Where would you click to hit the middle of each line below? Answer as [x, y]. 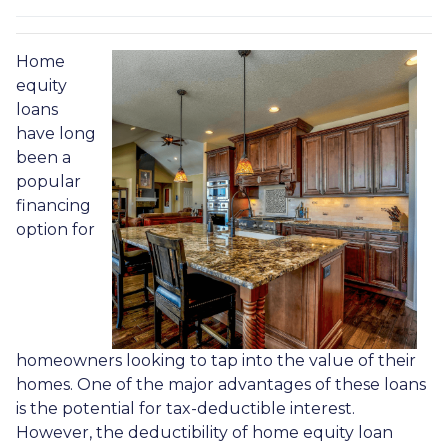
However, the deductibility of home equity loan [204, 432]
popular [48, 181]
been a [43, 157]
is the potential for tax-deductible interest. [185, 408]
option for [55, 229]
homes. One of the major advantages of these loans [221, 384]
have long [56, 133]
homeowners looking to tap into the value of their [216, 360]
